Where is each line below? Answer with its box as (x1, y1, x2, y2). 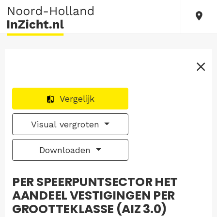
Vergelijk (60, 93, 94, 104)
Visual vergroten (31, 119, 102, 129)
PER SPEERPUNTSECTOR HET (12, 173, 178, 190)
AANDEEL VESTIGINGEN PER (12, 187, 175, 204)
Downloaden (39, 145, 94, 155)
